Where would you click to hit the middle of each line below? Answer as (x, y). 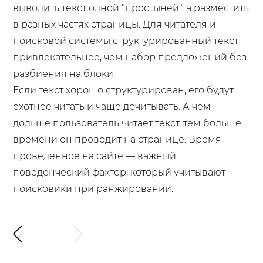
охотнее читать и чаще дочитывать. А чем (112, 107)
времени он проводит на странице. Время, (118, 140)
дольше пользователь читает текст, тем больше (127, 123)
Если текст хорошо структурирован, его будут (124, 90)
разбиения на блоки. (64, 74)
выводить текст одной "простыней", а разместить (131, 8)
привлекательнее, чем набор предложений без (130, 58)
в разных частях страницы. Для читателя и (115, 25)
